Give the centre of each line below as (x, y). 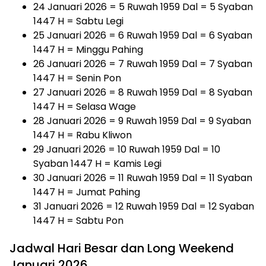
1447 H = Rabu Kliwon (83, 135)
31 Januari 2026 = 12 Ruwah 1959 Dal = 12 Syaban (144, 206)
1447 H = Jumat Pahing (87, 192)
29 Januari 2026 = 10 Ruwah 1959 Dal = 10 (127, 149)
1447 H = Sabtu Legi (78, 21)
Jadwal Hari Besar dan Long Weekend (122, 248)
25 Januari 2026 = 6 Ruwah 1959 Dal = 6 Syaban (143, 35)
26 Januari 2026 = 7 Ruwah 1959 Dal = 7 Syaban (143, 64)
